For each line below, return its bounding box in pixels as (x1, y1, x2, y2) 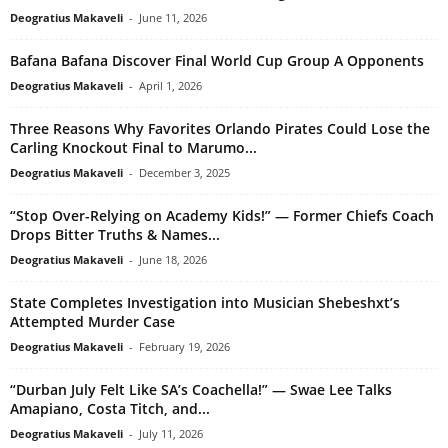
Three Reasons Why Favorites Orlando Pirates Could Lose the (10, 119, 430, 139)
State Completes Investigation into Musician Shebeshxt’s (10, 293, 400, 313)
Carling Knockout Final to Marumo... (10, 138, 257, 158)
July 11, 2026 (139, 426, 203, 442)
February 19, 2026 (139, 339, 230, 355)
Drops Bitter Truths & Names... (10, 225, 220, 245)
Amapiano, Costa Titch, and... (10, 399, 210, 419)
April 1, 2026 (139, 78, 202, 94)
